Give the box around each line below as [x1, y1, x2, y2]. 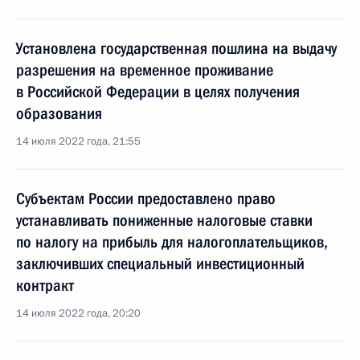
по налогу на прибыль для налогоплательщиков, [16, 232, 328, 252]
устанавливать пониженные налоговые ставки [16, 211, 313, 230]
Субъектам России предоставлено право [16, 189, 276, 208]
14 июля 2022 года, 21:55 [16, 134, 141, 149]
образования [16, 104, 102, 123]
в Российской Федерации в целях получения [16, 82, 300, 101]
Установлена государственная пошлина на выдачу [16, 39, 337, 58]
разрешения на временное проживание [16, 60, 273, 80]
